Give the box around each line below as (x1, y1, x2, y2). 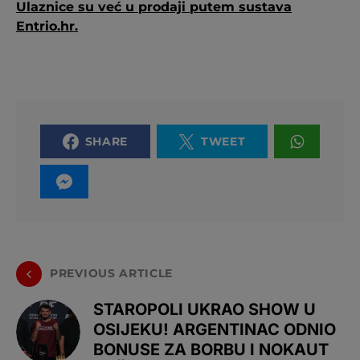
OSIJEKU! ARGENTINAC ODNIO (93, 319, 336, 339)
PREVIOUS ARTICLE (50, 266, 174, 281)
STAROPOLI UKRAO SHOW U (93, 299, 316, 319)
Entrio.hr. (16, 18, 78, 34)
